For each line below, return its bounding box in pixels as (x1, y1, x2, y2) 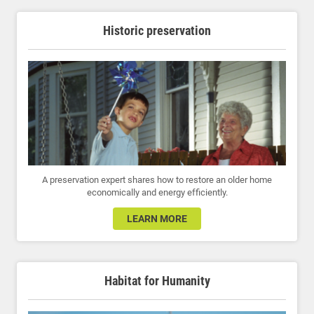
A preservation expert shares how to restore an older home (42, 175, 272, 186)
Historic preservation (103, 23, 211, 39)
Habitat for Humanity (104, 273, 210, 289)
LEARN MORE (127, 213, 187, 225)
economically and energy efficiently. (86, 187, 228, 198)
